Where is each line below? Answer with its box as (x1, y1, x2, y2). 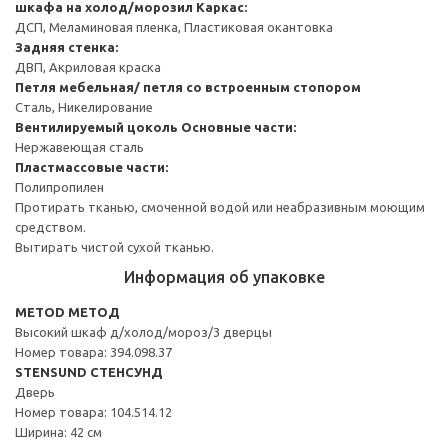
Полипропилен (15, 179, 104, 194)
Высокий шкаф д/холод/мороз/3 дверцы (15, 324, 272, 339)
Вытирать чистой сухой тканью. (15, 239, 214, 254)
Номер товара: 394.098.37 (15, 344, 172, 359)
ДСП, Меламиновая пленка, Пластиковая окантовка (15, 19, 333, 34)
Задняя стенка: (15, 39, 118, 54)
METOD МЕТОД (15, 304, 120, 319)
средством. (15, 219, 86, 234)
